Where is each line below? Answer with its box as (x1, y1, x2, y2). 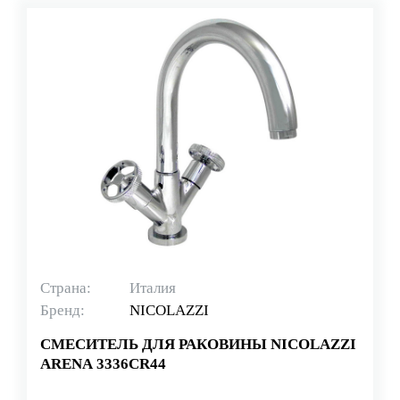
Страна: (40, 279, 91, 296)
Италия (129, 279, 176, 296)
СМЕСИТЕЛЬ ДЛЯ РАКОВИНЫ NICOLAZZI (40, 335, 356, 353)
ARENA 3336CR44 (40, 354, 166, 372)
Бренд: (40, 301, 85, 319)
